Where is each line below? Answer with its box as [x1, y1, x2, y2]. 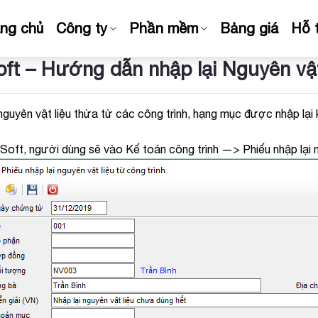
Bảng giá [220, 20, 278, 36]
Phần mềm [128, 20, 198, 36]
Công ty [55, 20, 107, 36]
